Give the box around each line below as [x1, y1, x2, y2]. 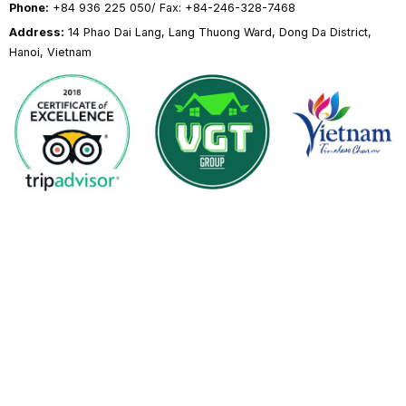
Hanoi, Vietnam [8, 45, 92, 60]
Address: [8, 25, 64, 40]
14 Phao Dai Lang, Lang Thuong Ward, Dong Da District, [63, 25, 372, 40]
